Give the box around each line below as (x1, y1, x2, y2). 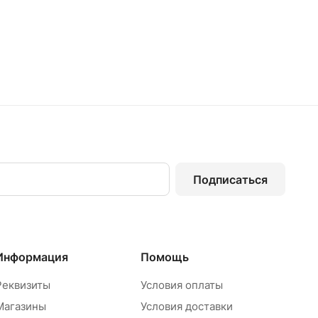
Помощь (140, 250, 189, 264)
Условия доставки (140, 300, 233, 313)
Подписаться (193, 172, 268, 187)
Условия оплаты (140, 278, 223, 292)
